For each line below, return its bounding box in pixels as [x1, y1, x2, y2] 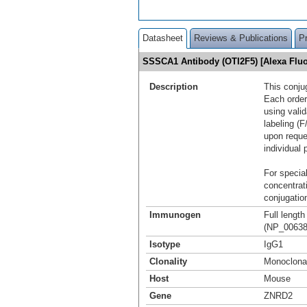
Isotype [149, 238, 180, 249]
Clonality [149, 256, 187, 267]
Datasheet [143, 32, 183, 43]
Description [149, 81, 198, 92]
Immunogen [149, 209, 201, 220]
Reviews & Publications [194, 32, 288, 43]
